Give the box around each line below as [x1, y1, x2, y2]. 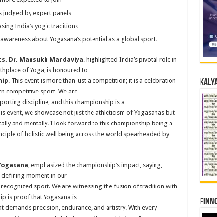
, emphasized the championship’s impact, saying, [28, 161, 162, 169]
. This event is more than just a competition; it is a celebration [8, 77, 176, 84]
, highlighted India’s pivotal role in [83, 56, 177, 63]
